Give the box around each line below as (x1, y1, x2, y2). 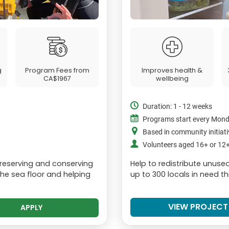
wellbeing (155, 74, 189, 83)
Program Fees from (25, 65, 89, 75)
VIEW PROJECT (168, 200, 228, 213)
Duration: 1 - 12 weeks (143, 102, 212, 111)
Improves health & (142, 65, 202, 75)
